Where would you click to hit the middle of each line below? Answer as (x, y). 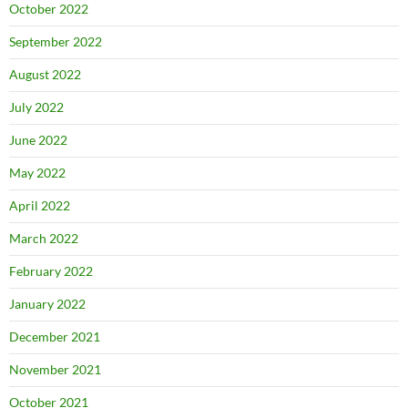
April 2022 (40, 205)
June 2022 (38, 140)
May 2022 (37, 173)
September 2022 (56, 41)
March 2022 (44, 238)
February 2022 (51, 271)
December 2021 (55, 337)
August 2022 (45, 74)
